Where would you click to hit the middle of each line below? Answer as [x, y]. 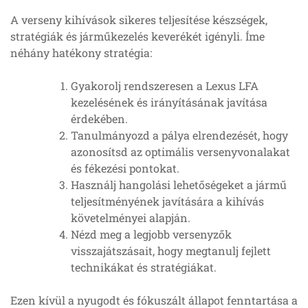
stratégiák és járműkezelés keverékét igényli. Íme [137, 36]
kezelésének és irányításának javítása [169, 102]
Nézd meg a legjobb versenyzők [151, 234]
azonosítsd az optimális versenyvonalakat [180, 152]
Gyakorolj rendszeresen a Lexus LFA [165, 86]
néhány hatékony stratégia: [81, 53]
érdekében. [99, 119]
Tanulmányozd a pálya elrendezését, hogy [179, 135]
